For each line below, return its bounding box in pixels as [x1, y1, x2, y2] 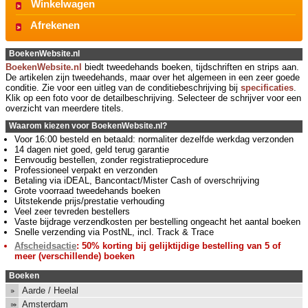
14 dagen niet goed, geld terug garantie [14, 144, 169, 155]
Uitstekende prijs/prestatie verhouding [14, 196, 164, 206]
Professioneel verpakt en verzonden [14, 165, 157, 175]
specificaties [241, 82, 294, 93]
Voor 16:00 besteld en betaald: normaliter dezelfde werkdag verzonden [14, 134, 294, 144]
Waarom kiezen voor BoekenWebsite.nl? [9, 121, 167, 131]
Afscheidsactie [14, 241, 76, 251]
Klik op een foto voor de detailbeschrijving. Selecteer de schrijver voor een [5, 93, 301, 103]
